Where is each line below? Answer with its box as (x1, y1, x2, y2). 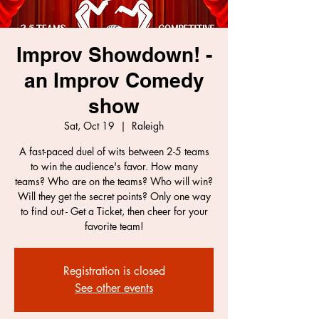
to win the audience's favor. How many (30, 159, 198, 173)
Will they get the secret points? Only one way (17, 189, 211, 203)
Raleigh (132, 118, 164, 132)
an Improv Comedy (23, 68, 204, 92)
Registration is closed (63, 263, 165, 278)
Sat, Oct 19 (64, 118, 115, 132)
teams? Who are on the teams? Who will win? (15, 174, 213, 188)
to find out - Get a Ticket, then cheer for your (20, 204, 208, 218)
